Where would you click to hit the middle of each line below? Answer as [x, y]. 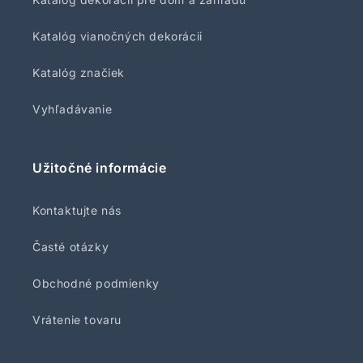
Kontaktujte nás [77, 210]
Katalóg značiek [79, 73]
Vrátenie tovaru [77, 320]
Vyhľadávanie [73, 109]
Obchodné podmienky [96, 283]
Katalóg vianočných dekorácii [117, 36]
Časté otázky [71, 247]
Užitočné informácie [100, 168]
